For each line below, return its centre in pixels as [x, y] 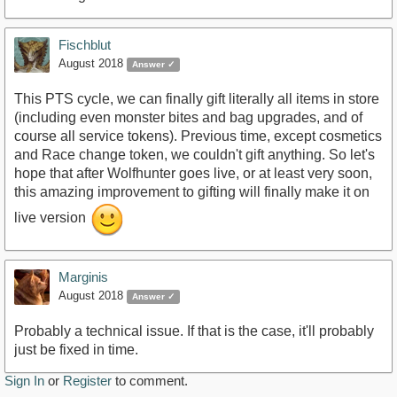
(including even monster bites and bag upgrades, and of [188, 118]
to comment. [150, 381]
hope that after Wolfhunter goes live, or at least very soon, [193, 174]
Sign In [24, 381]
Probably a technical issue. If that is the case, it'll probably [194, 331]
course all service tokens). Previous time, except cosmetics [198, 136]
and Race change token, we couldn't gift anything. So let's [195, 155]
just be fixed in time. [76, 350]
